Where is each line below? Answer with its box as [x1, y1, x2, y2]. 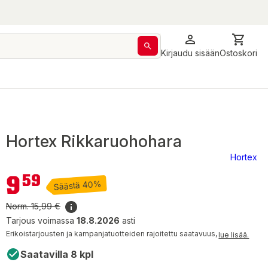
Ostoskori [220, 48, 257, 58]
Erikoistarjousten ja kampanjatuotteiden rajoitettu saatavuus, [6, 229, 217, 239]
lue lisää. [218, 230, 249, 239]
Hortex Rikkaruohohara [6, 132, 182, 151]
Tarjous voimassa [6, 215, 77, 226]
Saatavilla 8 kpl [20, 248, 93, 260]
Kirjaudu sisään [161, 48, 220, 58]
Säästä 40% [53, 178, 102, 192]
